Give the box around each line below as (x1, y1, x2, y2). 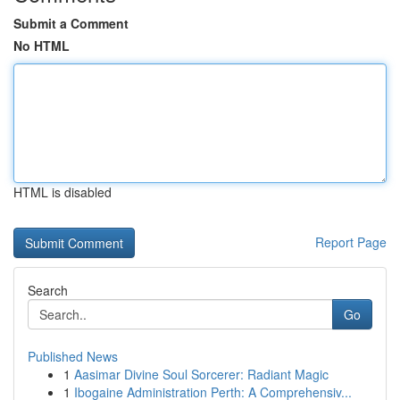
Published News (28, 347, 118, 365)
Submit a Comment (13, 14, 129, 32)
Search (28, 281, 68, 299)
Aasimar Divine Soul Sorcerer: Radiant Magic (74, 365, 329, 383)
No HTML (13, 37, 70, 54)
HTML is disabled (13, 183, 112, 201)
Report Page (315, 233, 387, 251)
